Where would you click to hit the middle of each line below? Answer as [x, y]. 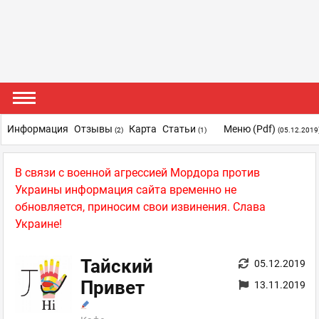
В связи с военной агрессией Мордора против [137, 173]
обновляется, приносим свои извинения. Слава [140, 207]
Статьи [180, 129]
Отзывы [94, 129]
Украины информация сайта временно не [126, 190]
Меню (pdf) [251, 129]
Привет [113, 288]
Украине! [38, 224]
